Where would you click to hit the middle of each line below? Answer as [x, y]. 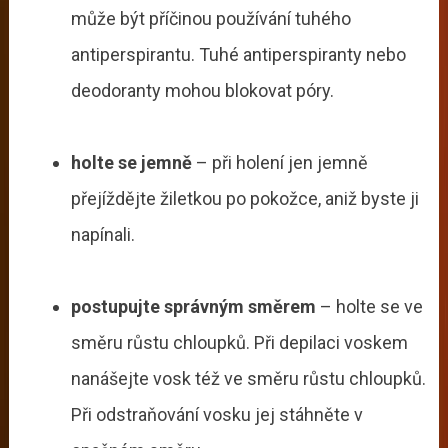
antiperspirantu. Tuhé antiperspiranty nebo [238, 55]
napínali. [102, 235]
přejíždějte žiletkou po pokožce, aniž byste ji [244, 199]
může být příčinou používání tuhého [210, 19]
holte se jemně [131, 163]
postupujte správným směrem [193, 307]
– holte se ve [369, 307]
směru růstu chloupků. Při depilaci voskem [239, 343]
